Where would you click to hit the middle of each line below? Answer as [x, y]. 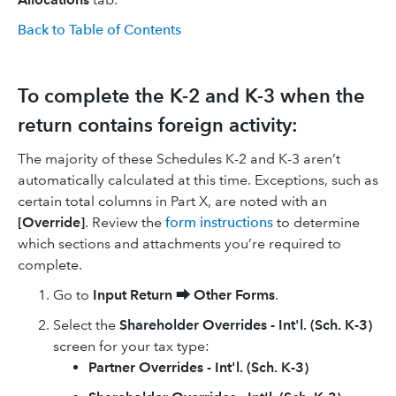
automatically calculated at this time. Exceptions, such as [198, 180]
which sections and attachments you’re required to [179, 244]
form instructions [219, 222]
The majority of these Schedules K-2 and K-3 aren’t [179, 159]
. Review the [125, 222]
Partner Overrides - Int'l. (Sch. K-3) [198, 367]
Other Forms [234, 295]
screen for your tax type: [131, 346]
